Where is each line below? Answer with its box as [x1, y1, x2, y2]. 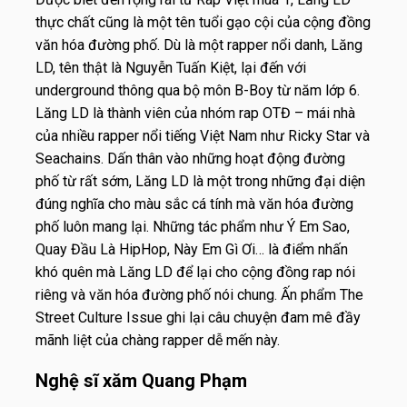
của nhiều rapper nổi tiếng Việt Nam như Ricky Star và [35, 126, 370, 144]
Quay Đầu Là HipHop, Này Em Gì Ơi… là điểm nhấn [35, 240, 348, 258]
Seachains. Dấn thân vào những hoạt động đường [35, 149, 345, 167]
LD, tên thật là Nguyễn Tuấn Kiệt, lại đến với [35, 58, 306, 76]
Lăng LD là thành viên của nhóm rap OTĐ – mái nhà [35, 104, 355, 122]
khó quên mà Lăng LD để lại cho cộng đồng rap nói [35, 263, 355, 281]
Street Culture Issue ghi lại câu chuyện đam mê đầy [35, 308, 361, 326]
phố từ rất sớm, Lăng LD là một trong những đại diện [35, 172, 365, 190]
